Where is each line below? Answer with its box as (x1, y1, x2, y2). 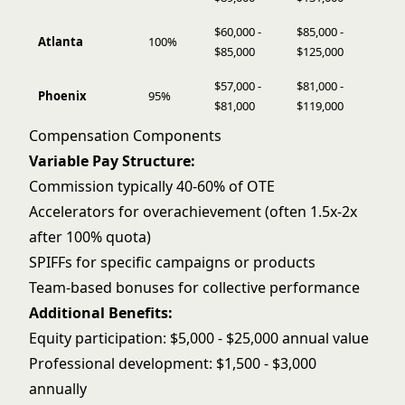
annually (29, 379, 87, 399)
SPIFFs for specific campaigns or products (29, 252, 316, 272)
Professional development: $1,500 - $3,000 (29, 353, 316, 373)
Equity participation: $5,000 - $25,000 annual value (29, 328, 369, 348)
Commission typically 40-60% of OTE (29, 176, 275, 196)
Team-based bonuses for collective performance (29, 278, 360, 297)
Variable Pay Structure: (29, 151, 195, 171)
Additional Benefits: (29, 303, 173, 323)
